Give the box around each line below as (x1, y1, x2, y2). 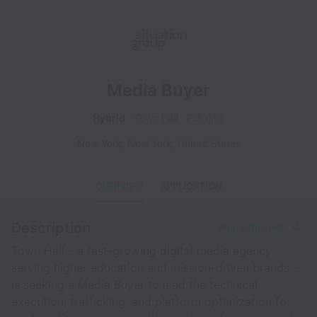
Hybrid (92, 112, 125, 124)
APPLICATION (160, 180, 222, 192)
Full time (186, 112, 225, 124)
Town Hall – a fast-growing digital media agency (11, 243, 272, 258)
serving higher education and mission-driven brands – (11, 260, 299, 275)
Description (11, 219, 91, 236)
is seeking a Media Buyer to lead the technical (11, 277, 258, 292)
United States (177, 137, 241, 149)
